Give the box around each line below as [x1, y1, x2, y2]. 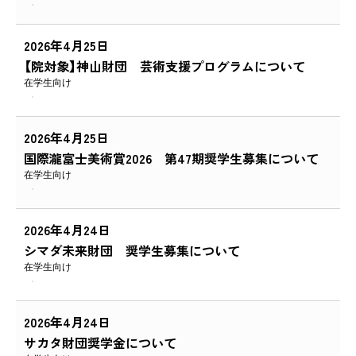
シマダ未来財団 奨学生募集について [24, 241, 240, 261]
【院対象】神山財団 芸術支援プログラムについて [24, 56, 305, 76]
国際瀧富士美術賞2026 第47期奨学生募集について [24, 149, 319, 168]
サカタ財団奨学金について [24, 333, 176, 353]
